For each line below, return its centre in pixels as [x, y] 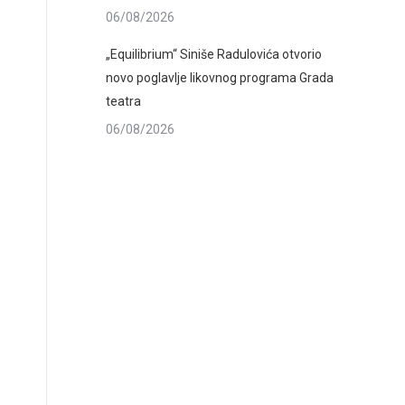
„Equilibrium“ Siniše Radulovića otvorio [214, 54]
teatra [123, 101]
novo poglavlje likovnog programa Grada [220, 78]
